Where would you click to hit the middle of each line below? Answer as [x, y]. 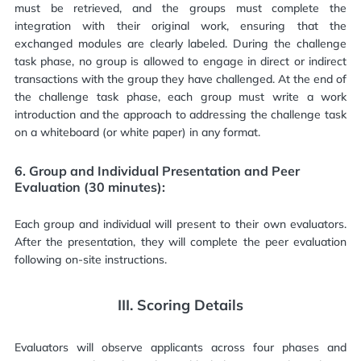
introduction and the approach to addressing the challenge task [180, 114]
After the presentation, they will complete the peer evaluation [180, 241]
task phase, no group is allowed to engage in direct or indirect [180, 61]
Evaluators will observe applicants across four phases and [180, 347]
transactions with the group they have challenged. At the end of [180, 79]
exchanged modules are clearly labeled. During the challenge [180, 44]
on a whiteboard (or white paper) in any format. [137, 132]
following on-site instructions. [90, 259]
